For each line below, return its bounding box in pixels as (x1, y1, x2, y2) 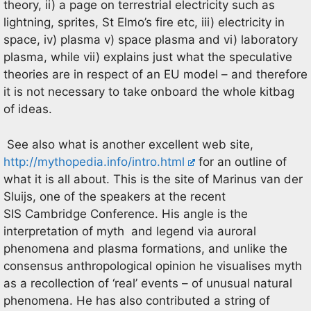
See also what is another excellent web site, (3, 137, 253, 151)
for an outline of (195, 154, 287, 169)
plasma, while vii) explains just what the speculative (3, 50, 292, 64)
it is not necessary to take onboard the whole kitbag (3, 85, 294, 99)
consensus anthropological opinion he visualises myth (3, 258, 302, 273)
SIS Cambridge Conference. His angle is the (3, 206, 248, 221)
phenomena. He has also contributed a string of (3, 293, 270, 308)
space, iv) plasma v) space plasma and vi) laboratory (3, 33, 298, 47)
